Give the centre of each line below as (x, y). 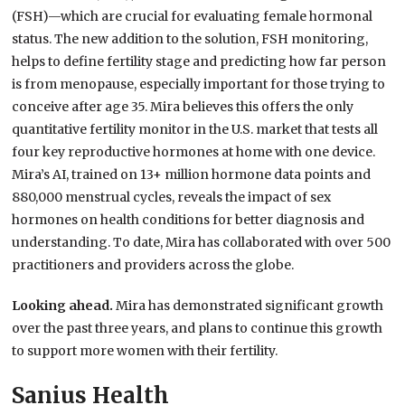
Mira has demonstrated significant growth (250, 306)
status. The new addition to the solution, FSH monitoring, (190, 39)
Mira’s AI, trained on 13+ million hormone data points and (192, 175)
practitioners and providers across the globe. (153, 265)
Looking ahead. (64, 306)
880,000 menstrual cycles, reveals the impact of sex (172, 198)
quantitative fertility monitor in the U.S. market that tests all (195, 130)
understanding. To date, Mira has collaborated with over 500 (202, 243)
